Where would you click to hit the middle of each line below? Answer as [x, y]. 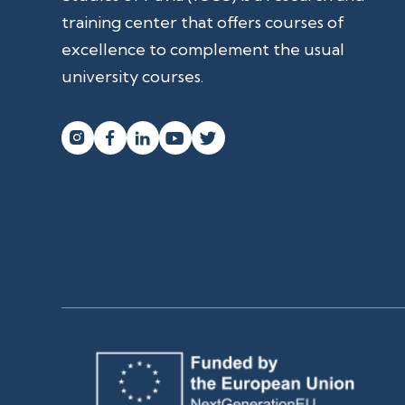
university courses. [132, 76]
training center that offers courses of [202, 22]
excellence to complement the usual [202, 49]
